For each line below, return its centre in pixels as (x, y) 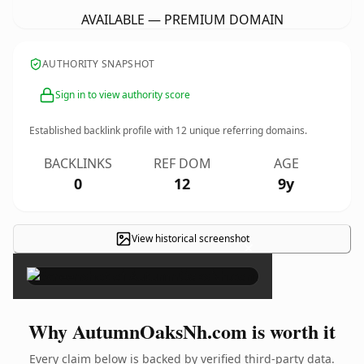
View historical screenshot (190, 238)
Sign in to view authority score (123, 95)
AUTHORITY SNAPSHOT (99, 64)
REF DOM (182, 163)
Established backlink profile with (102, 130)
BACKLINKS (78, 163)
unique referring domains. (247, 130)
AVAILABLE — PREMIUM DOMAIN (182, 19)
